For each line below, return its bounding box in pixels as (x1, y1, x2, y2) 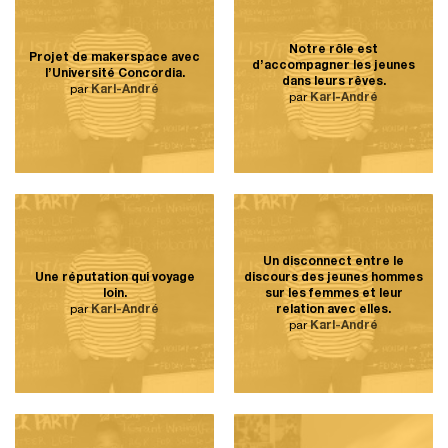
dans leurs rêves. (281, 75, 386, 88)
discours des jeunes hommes (244, 271, 423, 284)
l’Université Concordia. (44, 67, 185, 80)
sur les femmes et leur (264, 287, 403, 300)
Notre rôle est (289, 43, 378, 56)
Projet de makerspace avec (29, 51, 200, 64)
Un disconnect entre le (263, 255, 404, 268)
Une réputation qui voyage (34, 271, 195, 284)
